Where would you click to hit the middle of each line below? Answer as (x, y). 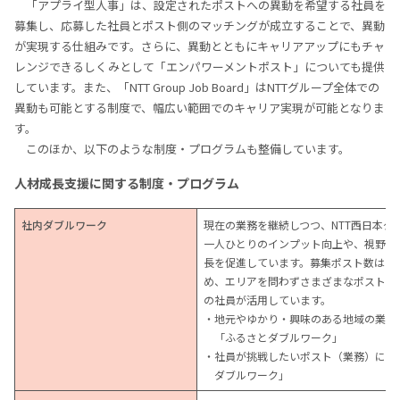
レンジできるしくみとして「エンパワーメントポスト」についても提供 (200, 67)
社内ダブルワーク (64, 225)
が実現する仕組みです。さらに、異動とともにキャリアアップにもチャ (200, 46)
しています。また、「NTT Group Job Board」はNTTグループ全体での (197, 87)
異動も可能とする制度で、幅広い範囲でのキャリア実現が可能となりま (200, 108)
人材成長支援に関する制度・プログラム (127, 183)
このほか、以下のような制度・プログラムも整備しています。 (188, 149)
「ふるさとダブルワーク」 (279, 337)
